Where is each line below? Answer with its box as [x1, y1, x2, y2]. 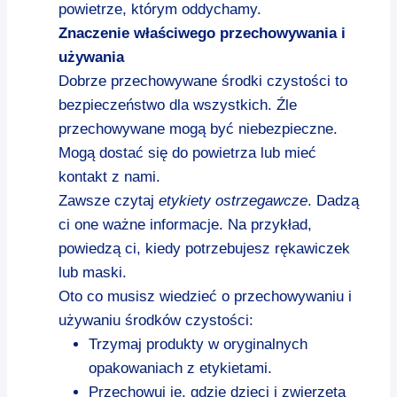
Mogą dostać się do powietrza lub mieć [58, 144, 316, 161]
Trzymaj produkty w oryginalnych [89, 335, 307, 353]
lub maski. [58, 263, 127, 281]
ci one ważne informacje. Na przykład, [58, 215, 312, 233]
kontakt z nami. [58, 167, 160, 185]
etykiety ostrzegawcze [159, 191, 307, 209]
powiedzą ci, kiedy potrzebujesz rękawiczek [58, 239, 350, 257]
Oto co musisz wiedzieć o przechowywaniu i [58, 287, 352, 305]
